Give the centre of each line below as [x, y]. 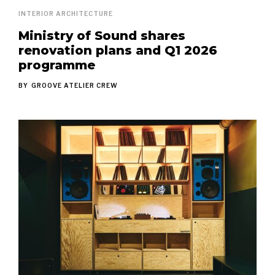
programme [57, 65]
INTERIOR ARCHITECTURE [66, 13]
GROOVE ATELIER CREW [75, 85]
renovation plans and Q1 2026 [118, 50]
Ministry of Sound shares [102, 35]
